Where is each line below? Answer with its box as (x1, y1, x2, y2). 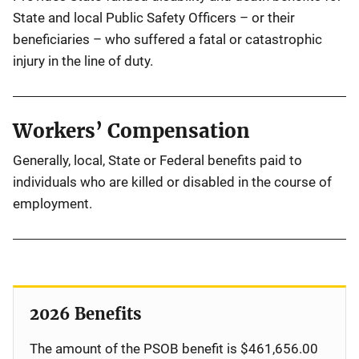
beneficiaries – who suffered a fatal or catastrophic (13, 31, 322, 47)
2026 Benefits (30, 304, 142, 324)
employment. (13, 196, 92, 212)
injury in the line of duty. (13, 53, 159, 69)
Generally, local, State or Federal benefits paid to (13, 152, 302, 168)
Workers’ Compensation (13, 119, 250, 143)
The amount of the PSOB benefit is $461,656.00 (30, 341, 318, 357)
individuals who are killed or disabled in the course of (13, 174, 332, 190)
